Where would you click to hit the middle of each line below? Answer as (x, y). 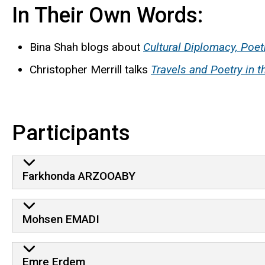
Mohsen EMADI (61, 219)
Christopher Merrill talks (90, 69)
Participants (71, 133)
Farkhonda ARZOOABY (79, 176)
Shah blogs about (97, 47)
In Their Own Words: (107, 15)
